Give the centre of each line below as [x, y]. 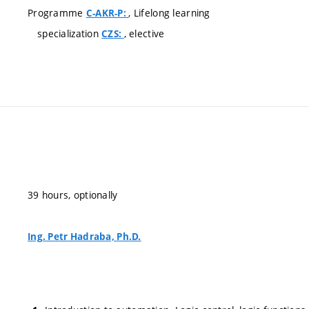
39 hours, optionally [73, 195]
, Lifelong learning [169, 13]
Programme [57, 13]
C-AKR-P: [107, 13]
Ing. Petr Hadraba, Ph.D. [84, 236]
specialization [70, 33]
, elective [144, 33]
